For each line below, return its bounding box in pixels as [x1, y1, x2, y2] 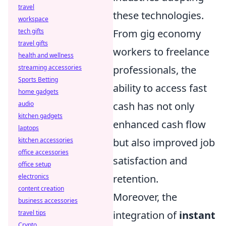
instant [179, 208, 215, 222]
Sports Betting [18, 75, 58, 84]
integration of [113, 208, 179, 222]
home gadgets [18, 87, 59, 96]
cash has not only [113, 99, 194, 113]
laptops [18, 124, 39, 132]
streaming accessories [18, 63, 82, 72]
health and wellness [18, 51, 74, 60]
